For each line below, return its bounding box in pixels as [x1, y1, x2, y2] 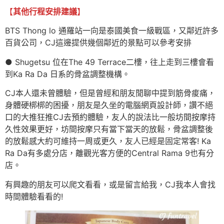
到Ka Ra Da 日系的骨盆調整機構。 [5, 68, 130, 79]
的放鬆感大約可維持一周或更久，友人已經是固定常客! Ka [5, 136, 211, 146]
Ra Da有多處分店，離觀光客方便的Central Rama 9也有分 [5, 148, 214, 158]
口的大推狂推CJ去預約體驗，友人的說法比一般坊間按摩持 [5, 112, 215, 122]
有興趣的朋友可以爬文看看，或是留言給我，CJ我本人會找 [5, 179, 215, 189]
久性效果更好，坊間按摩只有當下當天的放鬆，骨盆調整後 [5, 124, 213, 134]
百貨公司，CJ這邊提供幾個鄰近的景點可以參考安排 [5, 37, 191, 48]
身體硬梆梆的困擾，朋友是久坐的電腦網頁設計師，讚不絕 [5, 100, 213, 110]
